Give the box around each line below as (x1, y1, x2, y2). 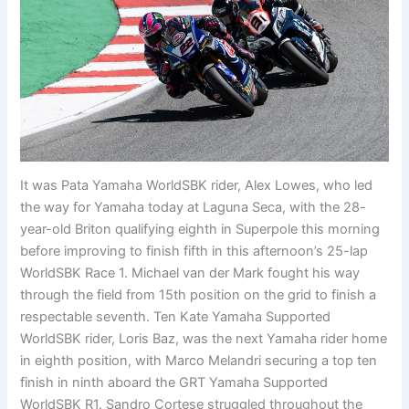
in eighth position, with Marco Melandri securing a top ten (20, 352, 378, 370)
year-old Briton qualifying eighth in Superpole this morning (20, 221, 381, 238)
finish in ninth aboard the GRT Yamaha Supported (20, 374, 329, 392)
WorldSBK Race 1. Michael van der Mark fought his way (20, 265, 361, 282)
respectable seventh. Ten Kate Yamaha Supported (20, 309, 331, 326)
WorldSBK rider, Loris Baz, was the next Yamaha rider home (20, 330, 388, 348)
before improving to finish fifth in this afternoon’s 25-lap (20, 243, 369, 260)
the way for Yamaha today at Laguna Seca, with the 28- (20, 199, 367, 216)
